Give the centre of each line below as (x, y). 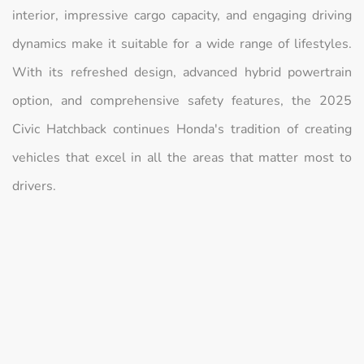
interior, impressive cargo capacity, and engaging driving (182, 15)
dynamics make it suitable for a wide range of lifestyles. (182, 43)
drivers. (34, 186)
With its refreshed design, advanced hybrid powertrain (182, 72)
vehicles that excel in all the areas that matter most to (182, 157)
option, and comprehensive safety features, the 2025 (182, 100)
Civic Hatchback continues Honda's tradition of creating (182, 129)
